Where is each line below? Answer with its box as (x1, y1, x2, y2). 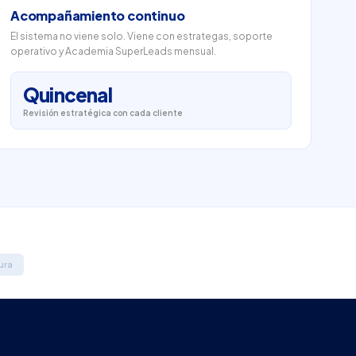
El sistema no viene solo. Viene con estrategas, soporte (10, 30, 273, 43)
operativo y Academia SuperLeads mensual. (10, 45, 216, 58)
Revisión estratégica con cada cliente (23, 108, 183, 118)
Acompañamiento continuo (10, 7, 185, 25)
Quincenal (23, 83, 112, 107)
